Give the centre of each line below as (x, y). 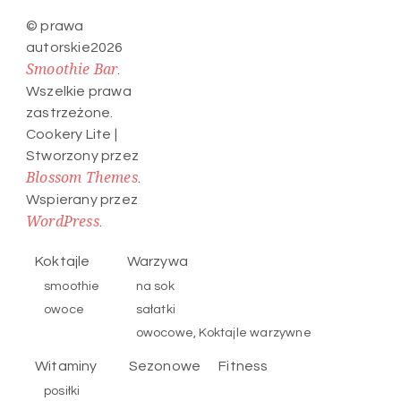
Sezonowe (165, 366)
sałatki (156, 309)
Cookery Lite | (72, 134)
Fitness (243, 366)
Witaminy (66, 366)
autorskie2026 (75, 47)
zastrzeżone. (70, 112)
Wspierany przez (82, 199)
